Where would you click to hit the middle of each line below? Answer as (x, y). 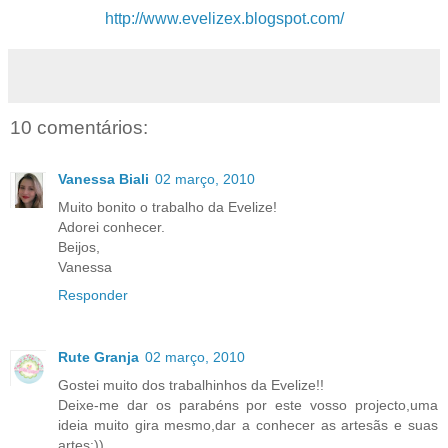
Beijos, (79, 246)
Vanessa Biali (103, 178)
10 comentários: (79, 127)
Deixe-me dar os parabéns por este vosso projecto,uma (248, 404)
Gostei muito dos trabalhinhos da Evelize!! (191, 384)
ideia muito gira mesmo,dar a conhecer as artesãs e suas (248, 424)
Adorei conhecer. (111, 226)
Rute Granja (98, 356)
